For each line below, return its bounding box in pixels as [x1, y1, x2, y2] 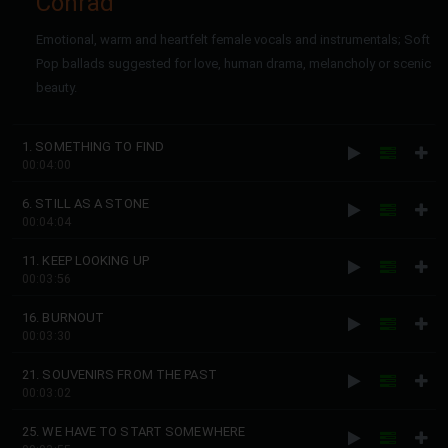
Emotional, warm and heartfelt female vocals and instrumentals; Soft [36, 32, 430, 47]
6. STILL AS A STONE [22, 196, 149, 211]
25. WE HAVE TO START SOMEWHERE [22, 424, 245, 439]
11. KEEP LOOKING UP [22, 253, 149, 268]
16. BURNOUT [22, 310, 105, 325]
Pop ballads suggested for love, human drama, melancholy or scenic [36, 56, 431, 71]
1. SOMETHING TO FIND [22, 139, 164, 154]
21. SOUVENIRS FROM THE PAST [22, 367, 217, 382]
